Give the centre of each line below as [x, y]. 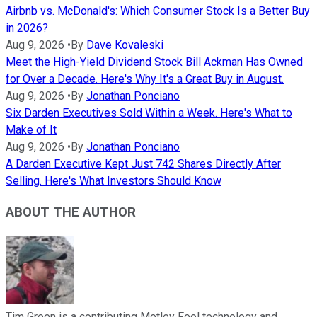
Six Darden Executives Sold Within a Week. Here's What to [149, 113]
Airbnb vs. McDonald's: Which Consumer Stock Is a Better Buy [158, 11]
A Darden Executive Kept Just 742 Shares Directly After [143, 163]
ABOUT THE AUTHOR [71, 213]
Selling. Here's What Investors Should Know [114, 180]
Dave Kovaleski [125, 45]
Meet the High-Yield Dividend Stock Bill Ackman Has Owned [154, 62]
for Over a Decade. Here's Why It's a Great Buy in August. [145, 79]
